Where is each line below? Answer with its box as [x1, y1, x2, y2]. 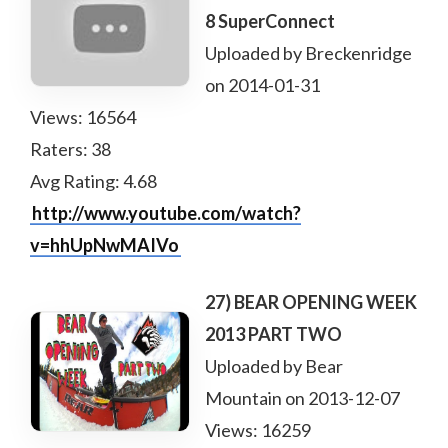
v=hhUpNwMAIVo [30, 234, 179, 256]
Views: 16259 [205, 419, 311, 441]
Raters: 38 [30, 138, 111, 160]
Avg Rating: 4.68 [30, 170, 157, 192]
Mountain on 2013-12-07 [205, 387, 400, 409]
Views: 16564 [30, 106, 136, 128]
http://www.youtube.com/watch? [32, 202, 301, 224]
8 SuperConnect [205, 10, 335, 32]
